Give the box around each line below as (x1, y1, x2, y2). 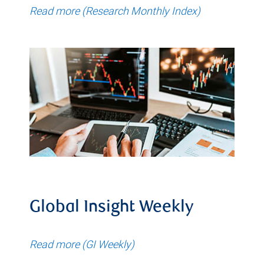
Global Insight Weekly (29, 199, 194, 216)
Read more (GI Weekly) (29, 237, 134, 251)
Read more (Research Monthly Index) (29, 4, 200, 18)
